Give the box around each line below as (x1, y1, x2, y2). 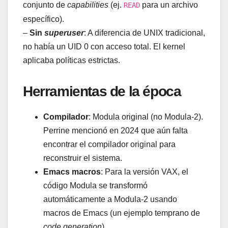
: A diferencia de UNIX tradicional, (84, 28, 205, 38)
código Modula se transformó (43, 181, 148, 190)
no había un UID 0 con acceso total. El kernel (23, 42, 185, 51)
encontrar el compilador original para (43, 139, 176, 149)
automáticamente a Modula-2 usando (43, 194, 177, 204)
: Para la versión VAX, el (101, 167, 188, 176)
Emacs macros (43, 167, 101, 176)
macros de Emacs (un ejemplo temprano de (43, 208, 200, 217)
